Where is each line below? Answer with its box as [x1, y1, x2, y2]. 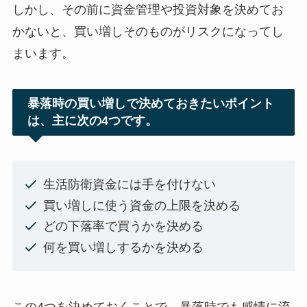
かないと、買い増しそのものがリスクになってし [12, 25, 284, 39]
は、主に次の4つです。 [27, 114, 158, 128]
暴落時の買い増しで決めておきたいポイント [27, 97, 275, 111]
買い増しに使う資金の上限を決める [42, 198, 241, 212]
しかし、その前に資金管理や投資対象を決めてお [12, 3, 284, 17]
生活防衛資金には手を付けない [42, 177, 216, 192]
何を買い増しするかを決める [42, 240, 204, 254]
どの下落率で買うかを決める [42, 219, 204, 234]
